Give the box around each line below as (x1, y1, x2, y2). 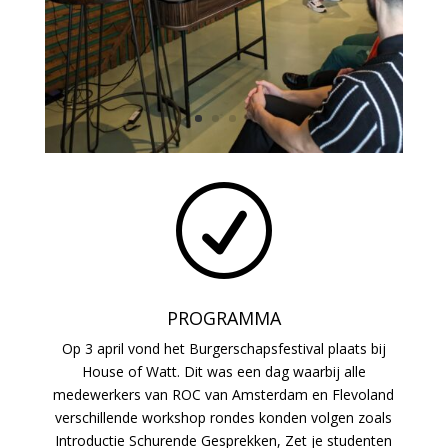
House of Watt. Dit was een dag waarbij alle (81, 362, 366, 382)
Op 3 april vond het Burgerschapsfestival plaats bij (61, 339, 386, 359)
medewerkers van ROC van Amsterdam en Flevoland (53, 385, 395, 405)
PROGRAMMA (166, 306, 281, 331)
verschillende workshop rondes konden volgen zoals (55, 408, 393, 428)
